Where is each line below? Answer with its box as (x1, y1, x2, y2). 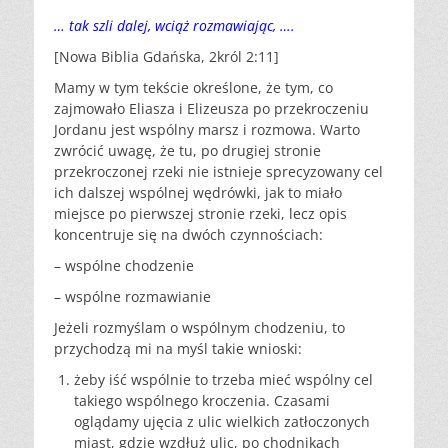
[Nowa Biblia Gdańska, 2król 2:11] (54, 47, 279, 66)
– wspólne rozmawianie (54, 287, 211, 306)
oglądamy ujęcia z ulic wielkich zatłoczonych (74, 412, 370, 431)
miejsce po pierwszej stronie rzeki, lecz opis (54, 204, 347, 223)
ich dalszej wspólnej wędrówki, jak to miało (54, 183, 342, 202)
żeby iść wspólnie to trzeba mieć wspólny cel (74, 370, 373, 389)
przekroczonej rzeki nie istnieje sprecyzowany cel (54, 162, 383, 181)
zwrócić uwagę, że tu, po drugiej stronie (54, 141, 321, 160)
